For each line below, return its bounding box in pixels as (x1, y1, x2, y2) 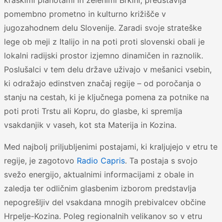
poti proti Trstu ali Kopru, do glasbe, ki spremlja (4, 106, 182, 116)
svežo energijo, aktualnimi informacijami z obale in (4, 169, 194, 180)
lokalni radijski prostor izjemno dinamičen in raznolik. (4, 51, 203, 61)
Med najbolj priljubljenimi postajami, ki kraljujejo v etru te (4, 142, 218, 152)
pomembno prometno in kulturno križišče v (4, 9, 166, 19)
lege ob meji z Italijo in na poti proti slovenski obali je (4, 37, 205, 47)
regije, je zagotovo (4, 156, 77, 166)
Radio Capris (77, 156, 125, 166)
